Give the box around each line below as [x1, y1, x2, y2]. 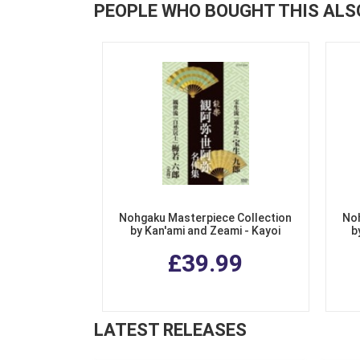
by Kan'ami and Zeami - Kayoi [130, 224, 281, 238]
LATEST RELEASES [94, 320, 247, 341]
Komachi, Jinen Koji [154, 237, 256, 251]
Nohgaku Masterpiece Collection [119, 211, 292, 225]
